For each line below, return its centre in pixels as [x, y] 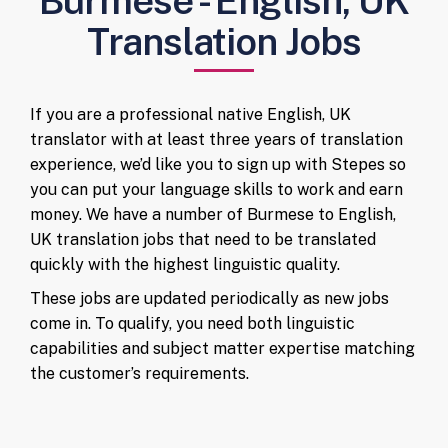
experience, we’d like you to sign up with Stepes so [218, 164]
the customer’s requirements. [139, 373]
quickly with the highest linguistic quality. [185, 264]
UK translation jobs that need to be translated [203, 239]
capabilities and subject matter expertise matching [222, 348]
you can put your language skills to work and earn [216, 189]
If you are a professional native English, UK [190, 114]
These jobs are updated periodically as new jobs [209, 298]
